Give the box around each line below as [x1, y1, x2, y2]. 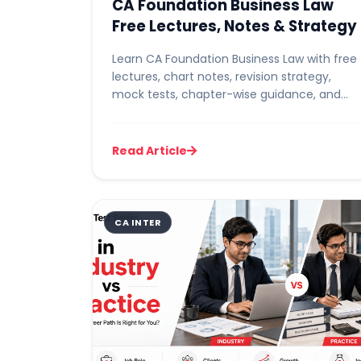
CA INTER [114, 216, 161, 229]
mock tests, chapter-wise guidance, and [112, 86, 341, 102]
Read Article [112, 143, 187, 159]
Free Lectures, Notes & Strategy [112, 16, 357, 36]
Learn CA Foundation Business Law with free [112, 51, 357, 67]
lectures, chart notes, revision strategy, [112, 68, 331, 85]
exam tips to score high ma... [112, 104, 275, 120]
